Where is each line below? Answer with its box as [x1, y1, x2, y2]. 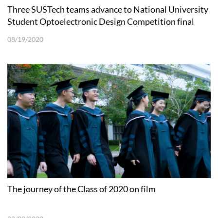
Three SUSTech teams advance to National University [7, 3, 208, 15]
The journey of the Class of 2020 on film [7, 183, 156, 194]
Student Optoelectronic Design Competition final [7, 16, 194, 27]
